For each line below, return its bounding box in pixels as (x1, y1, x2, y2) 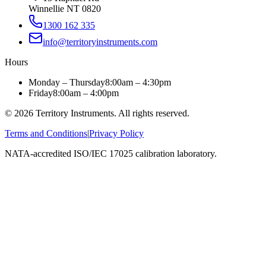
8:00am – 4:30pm (105, 77, 171, 88)
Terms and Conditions (5, 128, 87, 139)
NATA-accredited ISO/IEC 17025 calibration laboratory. (5, 148, 217, 159)
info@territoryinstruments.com (43, 37, 157, 47)
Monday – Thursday (28, 77, 105, 88)
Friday (28, 88, 53, 99)
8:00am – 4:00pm (53, 88, 119, 99)
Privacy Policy (89, 128, 144, 139)
